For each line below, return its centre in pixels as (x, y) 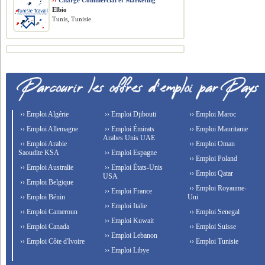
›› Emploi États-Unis (133, 167)
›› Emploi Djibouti (130, 114)
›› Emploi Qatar (210, 173)
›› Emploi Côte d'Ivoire (52, 241)
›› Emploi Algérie (44, 114)
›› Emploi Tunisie (213, 241)
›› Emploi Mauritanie (217, 129)
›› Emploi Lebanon (130, 235)
